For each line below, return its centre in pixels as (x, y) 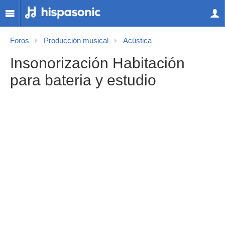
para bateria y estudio (83, 80)
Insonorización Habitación (97, 63)
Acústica (137, 41)
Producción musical (76, 41)
